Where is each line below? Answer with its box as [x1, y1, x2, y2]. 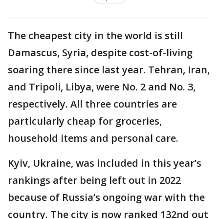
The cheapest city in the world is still [8, 28, 183, 42]
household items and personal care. [8, 131, 178, 145]
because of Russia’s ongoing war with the [8, 190, 205, 204]
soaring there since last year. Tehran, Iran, [8, 63, 210, 76]
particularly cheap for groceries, [8, 114, 162, 128]
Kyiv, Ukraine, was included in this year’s [8, 156, 201, 170]
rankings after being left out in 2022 [8, 173, 181, 187]
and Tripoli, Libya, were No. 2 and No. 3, [8, 80, 196, 93]
